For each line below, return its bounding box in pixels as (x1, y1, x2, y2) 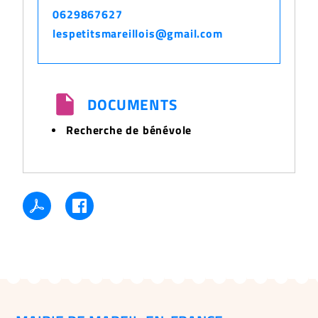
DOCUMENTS (87, 93, 177, 116)
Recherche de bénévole (66, 121, 192, 138)
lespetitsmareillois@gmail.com (53, 25, 223, 42)
